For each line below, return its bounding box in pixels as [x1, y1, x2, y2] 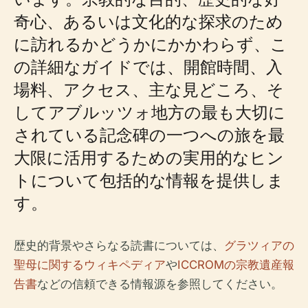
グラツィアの [224, 239, 294, 252]
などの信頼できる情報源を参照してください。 [37, 277, 283, 291]
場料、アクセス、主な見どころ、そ [14, 78, 284, 100]
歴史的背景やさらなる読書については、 [14, 239, 224, 252]
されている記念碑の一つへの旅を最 [14, 123, 285, 146]
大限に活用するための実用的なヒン [14, 146, 284, 168]
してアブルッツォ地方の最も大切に [14, 100, 285, 123]
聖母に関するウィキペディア [14, 258, 166, 272]
